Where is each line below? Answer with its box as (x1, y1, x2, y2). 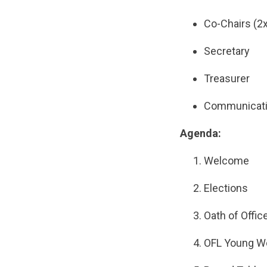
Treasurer (204, 72, 250, 85)
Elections (204, 182, 250, 194)
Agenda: (180, 127, 223, 139)
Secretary (204, 45, 250, 57)
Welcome (204, 154, 252, 167)
